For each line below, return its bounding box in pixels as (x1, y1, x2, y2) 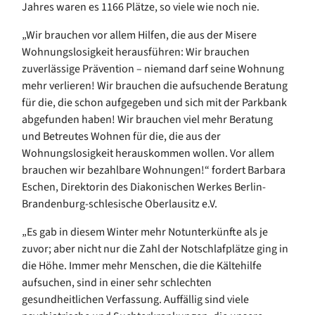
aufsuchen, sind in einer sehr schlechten (22, 274, 212, 290)
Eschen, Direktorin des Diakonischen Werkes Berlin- (22, 179, 266, 195)
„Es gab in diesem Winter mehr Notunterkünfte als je (22, 224, 268, 240)
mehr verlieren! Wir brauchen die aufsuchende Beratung (22, 77, 288, 94)
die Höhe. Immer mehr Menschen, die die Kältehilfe (22, 257, 262, 274)
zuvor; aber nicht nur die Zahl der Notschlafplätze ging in (22, 240, 288, 257)
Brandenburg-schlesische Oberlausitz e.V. (22, 195, 217, 212)
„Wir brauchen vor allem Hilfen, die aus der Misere (22, 27, 257, 43)
